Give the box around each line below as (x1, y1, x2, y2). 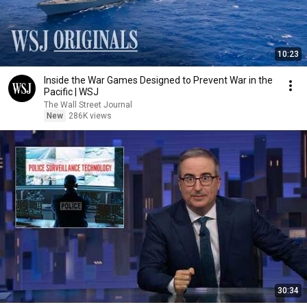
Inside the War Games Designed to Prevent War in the (44, 75, 273, 86)
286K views (69, 111, 112, 121)
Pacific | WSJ (44, 86, 99, 97)
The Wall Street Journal (44, 100, 132, 110)
